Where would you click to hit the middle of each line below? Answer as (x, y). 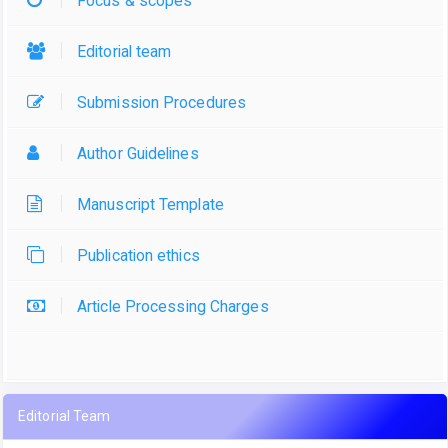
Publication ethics (138, 256)
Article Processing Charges (173, 307)
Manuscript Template (150, 205)
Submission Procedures (162, 103)
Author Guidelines (138, 154)
